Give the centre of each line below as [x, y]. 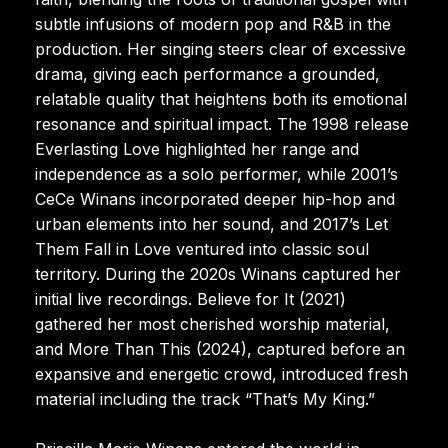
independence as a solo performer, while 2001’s [216, 173]
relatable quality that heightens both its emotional [221, 98]
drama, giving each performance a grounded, [207, 73]
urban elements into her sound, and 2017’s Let [211, 223]
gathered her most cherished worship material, [212, 323]
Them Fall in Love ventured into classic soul [202, 248]
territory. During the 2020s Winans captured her [218, 273]
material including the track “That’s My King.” [205, 398]
